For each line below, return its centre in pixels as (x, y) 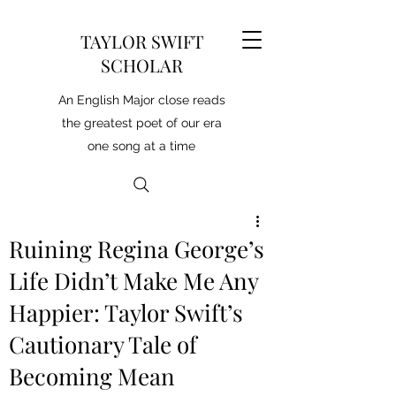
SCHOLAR (141, 65)
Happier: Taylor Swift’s (126, 312)
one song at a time (141, 146)
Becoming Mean (92, 376)
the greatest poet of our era (141, 123)
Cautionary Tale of (103, 344)
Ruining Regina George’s (137, 249)
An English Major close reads (141, 100)
